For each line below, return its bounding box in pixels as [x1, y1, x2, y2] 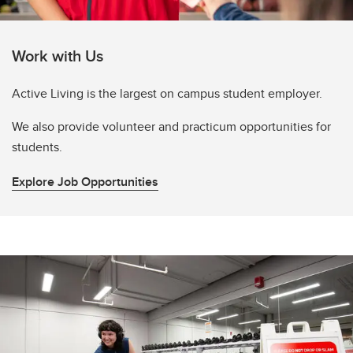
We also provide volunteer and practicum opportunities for [12, 117, 331, 136]
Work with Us [12, 44, 103, 68]
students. [12, 138, 65, 157]
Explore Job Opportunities [12, 173, 158, 191]
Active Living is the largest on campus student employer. [12, 84, 322, 103]
